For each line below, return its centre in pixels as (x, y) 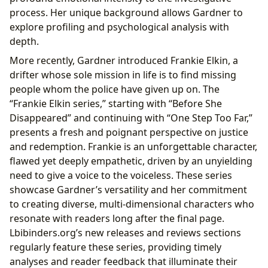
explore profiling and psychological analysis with (119, 27)
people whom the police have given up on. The (115, 89)
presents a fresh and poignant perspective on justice (129, 132)
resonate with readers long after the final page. (117, 218)
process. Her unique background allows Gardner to (126, 12)
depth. (24, 41)
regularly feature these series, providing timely (115, 247)
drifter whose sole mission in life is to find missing (123, 74)
